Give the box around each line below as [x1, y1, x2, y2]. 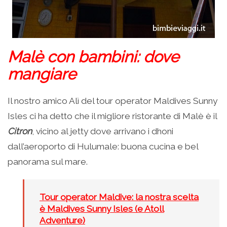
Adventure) [40, 215, 85, 225]
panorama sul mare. [8, 156, 88, 167]
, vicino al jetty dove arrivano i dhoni [32, 126, 173, 136]
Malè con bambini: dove [8, 47, 179, 66]
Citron [8, 126, 32, 136]
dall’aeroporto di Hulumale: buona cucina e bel [8, 141, 198, 152]
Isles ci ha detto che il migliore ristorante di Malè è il [8, 110, 217, 121]
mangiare [8, 64, 76, 83]
